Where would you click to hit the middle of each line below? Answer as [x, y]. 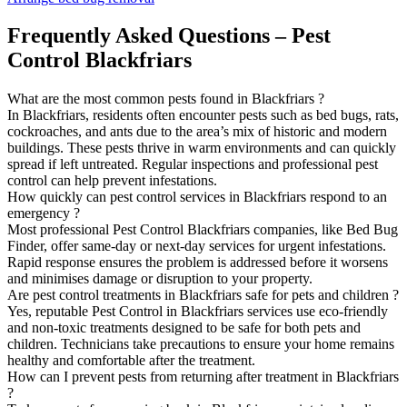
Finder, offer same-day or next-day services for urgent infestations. [197, 246]
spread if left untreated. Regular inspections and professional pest [193, 164]
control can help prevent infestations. [112, 181]
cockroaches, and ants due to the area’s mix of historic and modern [197, 132]
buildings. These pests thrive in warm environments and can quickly [202, 148]
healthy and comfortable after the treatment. [131, 361]
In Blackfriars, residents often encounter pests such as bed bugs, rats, [203, 115]
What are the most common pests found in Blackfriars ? [166, 99]
